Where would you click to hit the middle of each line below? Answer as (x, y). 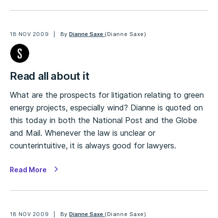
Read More (28, 170)
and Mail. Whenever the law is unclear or (82, 133)
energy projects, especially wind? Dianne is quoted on (106, 108)
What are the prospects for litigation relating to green (107, 95)
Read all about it (50, 76)
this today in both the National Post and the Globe (103, 120)
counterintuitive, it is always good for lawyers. (93, 145)
